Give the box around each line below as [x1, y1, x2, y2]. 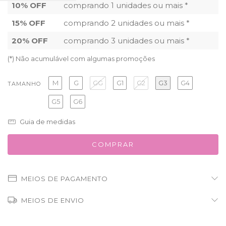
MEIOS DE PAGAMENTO [21, 175, 108, 183]
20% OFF [12, 36, 48, 45]
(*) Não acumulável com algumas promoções [8, 54, 155, 63]
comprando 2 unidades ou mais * [64, 18, 190, 28]
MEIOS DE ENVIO [21, 196, 84, 205]
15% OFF [12, 18, 45, 28]
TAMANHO [8, 80, 41, 87]
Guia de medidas [18, 118, 76, 126]
